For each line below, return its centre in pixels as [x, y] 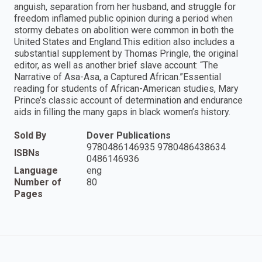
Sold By [30, 135]
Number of [38, 182]
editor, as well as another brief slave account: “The [116, 65]
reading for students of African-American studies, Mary [126, 88]
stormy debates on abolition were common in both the [124, 30]
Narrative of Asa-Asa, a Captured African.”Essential [118, 77]
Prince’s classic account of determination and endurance [128, 100]
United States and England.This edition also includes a [124, 42]
